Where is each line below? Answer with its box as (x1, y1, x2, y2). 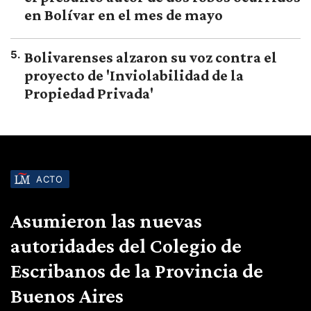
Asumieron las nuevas (10, 208, 202, 232)
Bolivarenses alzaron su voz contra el (24, 48, 277, 66)
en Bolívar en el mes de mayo (24, 6, 223, 24)
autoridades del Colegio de (10, 233, 242, 257)
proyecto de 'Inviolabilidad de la (24, 66, 244, 84)
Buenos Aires (10, 283, 124, 307)
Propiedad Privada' (24, 84, 153, 102)
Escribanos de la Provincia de (10, 258, 263, 282)
